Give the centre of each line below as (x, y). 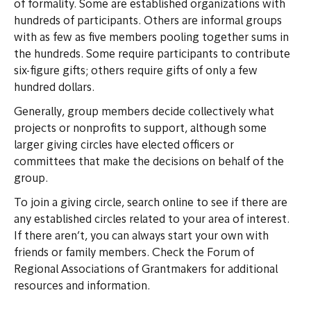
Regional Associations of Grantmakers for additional (146, 270)
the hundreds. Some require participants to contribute (152, 55)
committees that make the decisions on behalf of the (149, 163)
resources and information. (82, 287)
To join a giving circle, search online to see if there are (151, 204)
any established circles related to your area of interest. (152, 220)
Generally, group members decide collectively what (144, 113)
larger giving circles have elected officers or (124, 146)
